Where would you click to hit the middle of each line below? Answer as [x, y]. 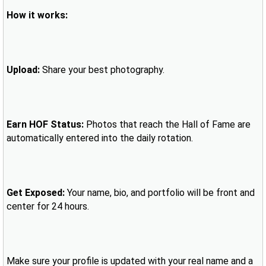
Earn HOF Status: [45, 124]
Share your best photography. [102, 70]
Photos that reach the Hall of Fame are [167, 124]
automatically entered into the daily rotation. [100, 138]
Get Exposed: [36, 193]
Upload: [23, 70]
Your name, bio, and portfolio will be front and [160, 193]
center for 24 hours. [48, 206]
